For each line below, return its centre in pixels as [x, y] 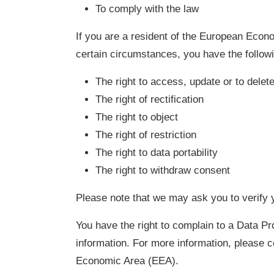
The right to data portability [157, 152]
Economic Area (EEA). [127, 261]
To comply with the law [147, 9]
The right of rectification [150, 99]
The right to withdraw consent [163, 170]
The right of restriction [146, 135]
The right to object [137, 117]
